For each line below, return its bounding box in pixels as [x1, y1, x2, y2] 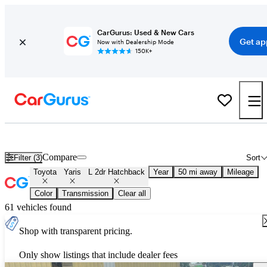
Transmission [62, 189, 108, 198]
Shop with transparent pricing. [19, 226, 132, 237]
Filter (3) [14, 153, 43, 162]
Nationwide [199, 131, 244, 142]
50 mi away [178, 167, 218, 177]
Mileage [227, 167, 254, 177]
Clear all [118, 189, 146, 198]
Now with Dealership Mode [97, 38, 174, 45]
